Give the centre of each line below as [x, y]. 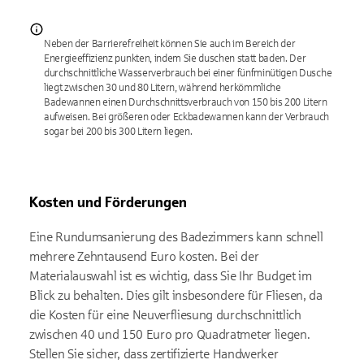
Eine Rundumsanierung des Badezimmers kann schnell [176, 237]
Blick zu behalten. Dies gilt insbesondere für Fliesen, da [176, 295]
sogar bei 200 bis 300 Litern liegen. [118, 132]
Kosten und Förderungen [108, 202]
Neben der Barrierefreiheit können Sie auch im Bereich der [170, 44]
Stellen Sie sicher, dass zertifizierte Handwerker [154, 354]
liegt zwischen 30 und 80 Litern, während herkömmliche [162, 88]
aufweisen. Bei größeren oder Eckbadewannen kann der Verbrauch [187, 117]
